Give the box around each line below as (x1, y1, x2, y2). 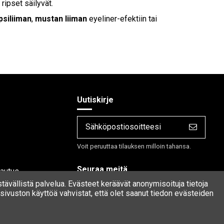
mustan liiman (35, 14, 87, 24)
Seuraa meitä (77, 164, 128, 174)
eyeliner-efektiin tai (87, 14, 157, 24)
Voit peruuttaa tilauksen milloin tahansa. (77, 142, 191, 150)
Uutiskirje (77, 95, 114, 105)
